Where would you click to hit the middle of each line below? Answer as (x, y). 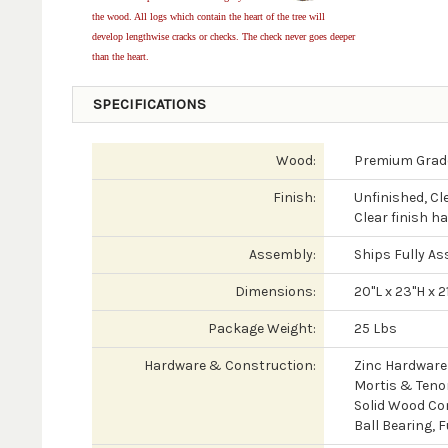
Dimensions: (275, 291)
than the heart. (120, 56)
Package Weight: (261, 328)
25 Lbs (375, 328)
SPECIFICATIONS (149, 104)
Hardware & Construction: (229, 365)
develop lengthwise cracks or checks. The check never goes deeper (223, 36)
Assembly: (282, 254)
